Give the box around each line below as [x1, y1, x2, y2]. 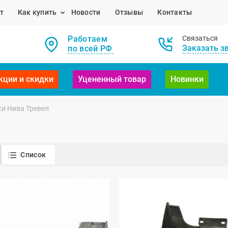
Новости [71, 8, 101, 17]
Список [20, 151, 46, 159]
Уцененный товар [77, 74, 146, 84]
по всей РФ [68, 44, 112, 54]
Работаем [68, 34, 107, 44]
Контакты [157, 8, 192, 17]
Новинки [170, 74, 204, 84]
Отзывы [115, 8, 144, 17]
